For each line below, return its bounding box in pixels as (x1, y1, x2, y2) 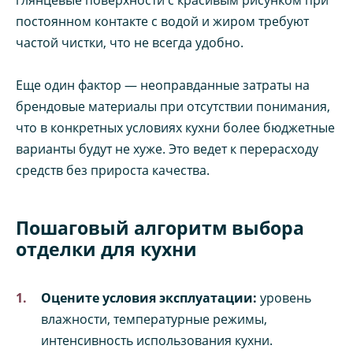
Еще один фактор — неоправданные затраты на (16, 76, 310, 94)
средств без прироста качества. (16, 161, 210, 179)
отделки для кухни (16, 236, 197, 262)
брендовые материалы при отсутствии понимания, (16, 97, 330, 115)
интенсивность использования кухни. (41, 331, 273, 349)
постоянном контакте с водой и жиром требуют (16, 12, 309, 30)
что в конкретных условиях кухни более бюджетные (16, 118, 335, 136)
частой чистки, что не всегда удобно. (16, 33, 243, 51)
